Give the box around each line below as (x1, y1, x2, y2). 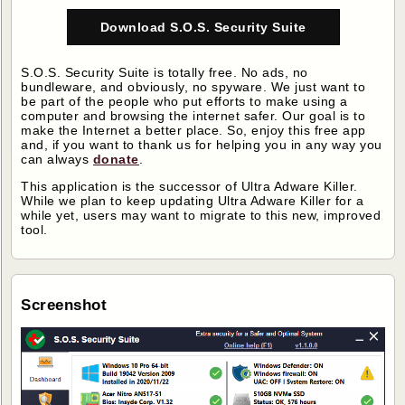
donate (92, 152, 139, 166)
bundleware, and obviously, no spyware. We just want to (21, 80, 366, 94)
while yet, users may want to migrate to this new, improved (21, 208, 381, 222)
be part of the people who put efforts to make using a (21, 94, 348, 108)
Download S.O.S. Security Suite (99, 20, 306, 34)
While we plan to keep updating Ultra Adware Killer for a (21, 193, 364, 208)
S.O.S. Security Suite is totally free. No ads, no (21, 65, 308, 80)
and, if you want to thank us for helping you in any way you (21, 137, 382, 152)
